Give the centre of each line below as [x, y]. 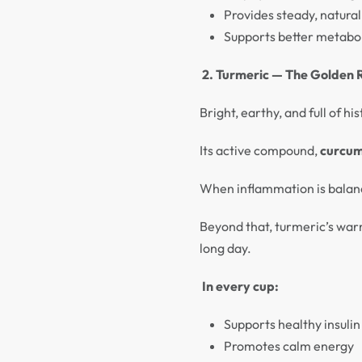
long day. [225, 248]
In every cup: [240, 286]
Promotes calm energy [289, 346]
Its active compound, [260, 150]
